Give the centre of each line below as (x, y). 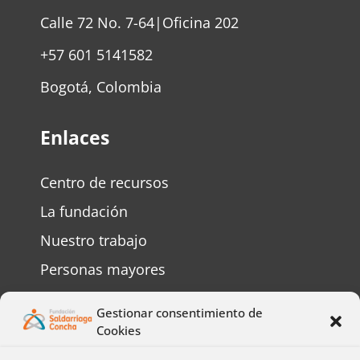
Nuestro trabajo (94, 241)
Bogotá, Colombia (101, 87)
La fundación (84, 212)
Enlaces (75, 138)
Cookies (119, 330)
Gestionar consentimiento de (180, 313)
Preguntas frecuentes (112, 327)
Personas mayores (103, 270)
